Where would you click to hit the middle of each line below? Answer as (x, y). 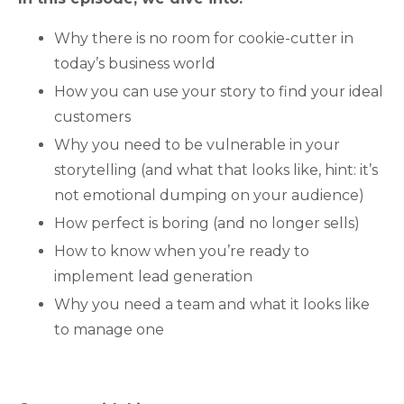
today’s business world (135, 63)
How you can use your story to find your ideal (219, 91)
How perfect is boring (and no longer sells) (207, 224)
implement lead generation (153, 277)
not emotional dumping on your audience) (209, 195)
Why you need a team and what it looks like (212, 305)
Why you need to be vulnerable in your (197, 144)
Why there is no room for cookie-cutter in (204, 38)
